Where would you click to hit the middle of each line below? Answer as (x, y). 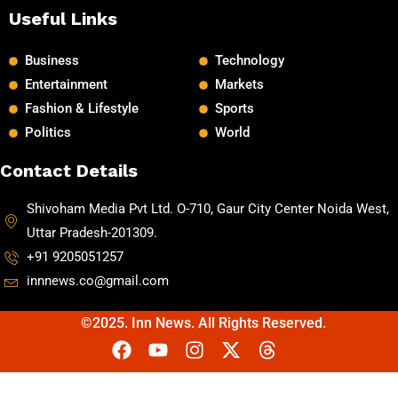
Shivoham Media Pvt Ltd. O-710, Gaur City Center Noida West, (208, 209)
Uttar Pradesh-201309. (92, 233)
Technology (249, 61)
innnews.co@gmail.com (98, 281)
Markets (239, 85)
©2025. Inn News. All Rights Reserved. (203, 323)
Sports (234, 109)
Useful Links (63, 19)
